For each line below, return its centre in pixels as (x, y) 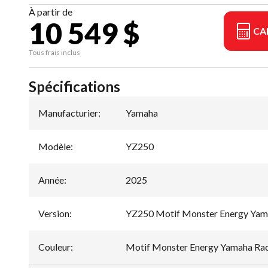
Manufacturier (68, 113)
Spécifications (74, 87)
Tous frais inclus (54, 53)
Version (54, 214)
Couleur (54, 247)
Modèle (54, 147)
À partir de (51, 12)
